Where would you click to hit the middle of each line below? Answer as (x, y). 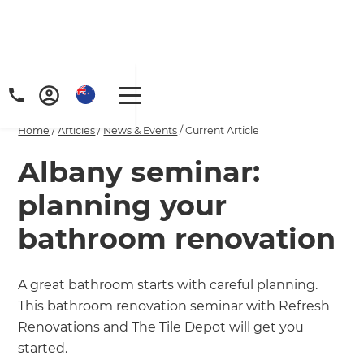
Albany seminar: (139, 171)
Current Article (223, 130)
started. (43, 348)
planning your (123, 205)
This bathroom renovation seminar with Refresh (174, 305)
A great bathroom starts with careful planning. (168, 284)
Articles (77, 130)
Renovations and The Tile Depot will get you (161, 327)
